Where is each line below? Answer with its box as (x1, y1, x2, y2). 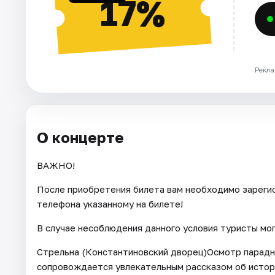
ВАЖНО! (37, 160, 75, 171)
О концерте (37, 128, 124, 146)
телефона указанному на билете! (37, 198, 183, 210)
